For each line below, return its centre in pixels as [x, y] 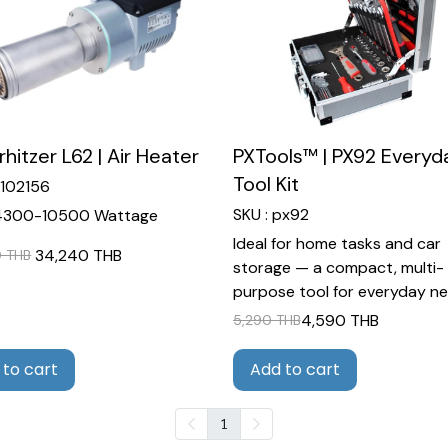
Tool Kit [265, 183]
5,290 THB [266, 320]
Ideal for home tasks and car [336, 243]
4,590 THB [339, 320]
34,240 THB [79, 255]
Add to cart [294, 369]
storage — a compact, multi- [338, 267]
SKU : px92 [270, 214]
